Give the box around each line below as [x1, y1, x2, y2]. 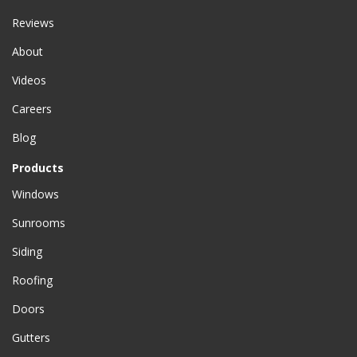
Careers [12, 101, 52, 116]
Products [12, 160, 64, 175]
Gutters [12, 330, 50, 345]
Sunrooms [12, 215, 65, 230]
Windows [12, 186, 59, 202]
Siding [12, 244, 42, 259]
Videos [12, 73, 46, 88]
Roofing [12, 273, 53, 288]
